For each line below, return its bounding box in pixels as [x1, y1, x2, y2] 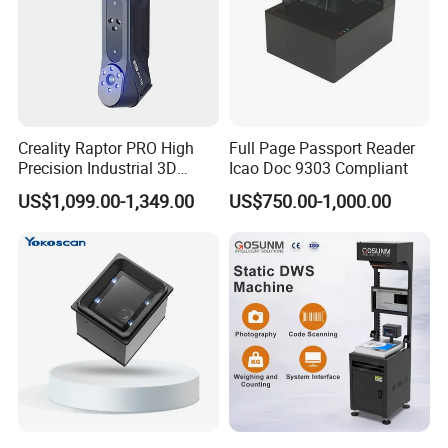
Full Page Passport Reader [228, 137, 415, 160]
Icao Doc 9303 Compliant [228, 157, 408, 180]
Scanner [18, 177, 77, 200]
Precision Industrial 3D [18, 157, 178, 180]
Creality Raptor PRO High [18, 137, 195, 160]
